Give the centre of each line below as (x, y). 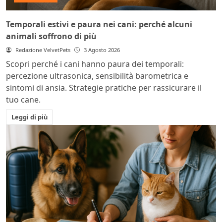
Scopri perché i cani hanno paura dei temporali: (95, 64)
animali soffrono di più (51, 36)
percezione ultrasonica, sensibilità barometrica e (97, 76)
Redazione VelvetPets (43, 50)
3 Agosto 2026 (102, 50)
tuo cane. (23, 100)
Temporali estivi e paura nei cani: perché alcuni (99, 25)
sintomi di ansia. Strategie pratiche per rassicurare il (104, 88)
